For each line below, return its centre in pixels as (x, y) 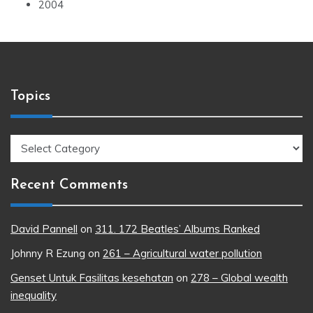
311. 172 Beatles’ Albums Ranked (177, 228)
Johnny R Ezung (48, 253)
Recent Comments (69, 185)
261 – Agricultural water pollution (182, 253)
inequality (34, 295)
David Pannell (44, 228)
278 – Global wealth (239, 277)
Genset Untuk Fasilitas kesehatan (92, 277)
